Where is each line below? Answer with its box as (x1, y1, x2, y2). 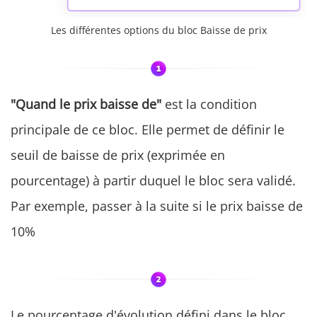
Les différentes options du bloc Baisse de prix (50, 23, 267, 37)
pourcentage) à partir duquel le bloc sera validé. (11, 171, 296, 189)
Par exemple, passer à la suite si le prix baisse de (11, 197, 303, 214)
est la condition (161, 95, 257, 113)
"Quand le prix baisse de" (11, 95, 161, 113)
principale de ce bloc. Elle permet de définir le (11, 120, 284, 138)
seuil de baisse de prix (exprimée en (11, 146, 225, 163)
